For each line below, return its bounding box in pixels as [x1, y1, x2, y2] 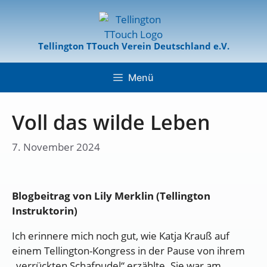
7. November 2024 [12, 139, 100, 154]
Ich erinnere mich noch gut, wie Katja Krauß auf [12, 228, 229, 243]
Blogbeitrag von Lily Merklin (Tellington [12, 188, 210, 203]
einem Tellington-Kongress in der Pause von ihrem [12, 243, 245, 257]
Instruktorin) [12, 203, 77, 218]
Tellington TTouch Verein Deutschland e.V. [38, 40, 229, 52]
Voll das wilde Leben [12, 108, 210, 136]
